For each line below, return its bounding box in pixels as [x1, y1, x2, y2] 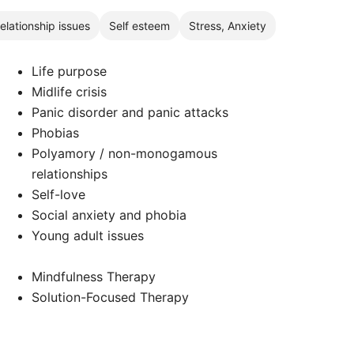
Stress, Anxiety [189, 18, 266, 32]
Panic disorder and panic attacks [32, 104, 229, 120]
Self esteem [109, 18, 170, 32]
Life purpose [32, 63, 107, 79]
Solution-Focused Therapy [32, 289, 190, 305]
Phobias [32, 125, 80, 141]
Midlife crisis [32, 84, 107, 100]
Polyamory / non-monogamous [32, 145, 218, 161]
